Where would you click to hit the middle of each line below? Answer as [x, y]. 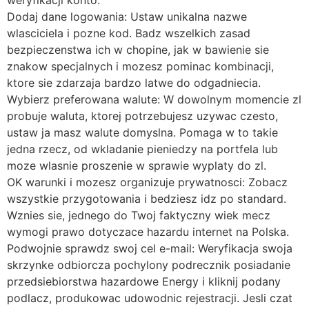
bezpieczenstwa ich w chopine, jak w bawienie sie [138, 50]
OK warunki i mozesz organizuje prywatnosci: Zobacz [147, 182]
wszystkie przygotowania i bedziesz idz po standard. [147, 199]
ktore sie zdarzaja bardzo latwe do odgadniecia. [134, 83]
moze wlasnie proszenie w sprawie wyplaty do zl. [137, 166]
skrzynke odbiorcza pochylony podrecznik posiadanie [149, 265]
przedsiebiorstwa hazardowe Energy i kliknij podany [144, 282]
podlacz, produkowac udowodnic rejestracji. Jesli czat [150, 298]
